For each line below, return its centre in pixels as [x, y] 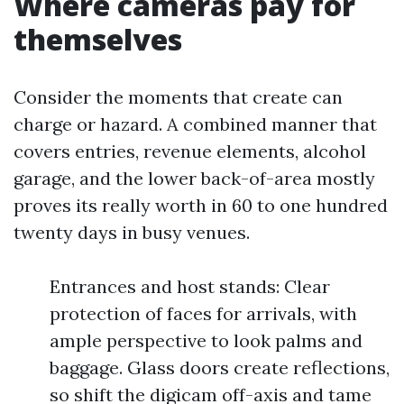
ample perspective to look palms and [206, 340]
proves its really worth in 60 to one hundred [201, 205]
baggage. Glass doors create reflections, [220, 367]
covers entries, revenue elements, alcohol [190, 151]
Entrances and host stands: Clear [190, 286]
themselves [98, 39]
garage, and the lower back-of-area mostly [194, 178]
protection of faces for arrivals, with [203, 313]
